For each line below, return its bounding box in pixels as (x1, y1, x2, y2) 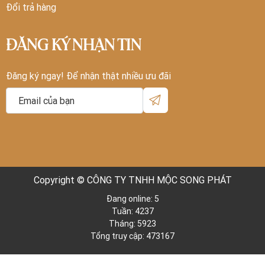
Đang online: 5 (106, 193, 159, 204)
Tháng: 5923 (109, 218, 156, 229)
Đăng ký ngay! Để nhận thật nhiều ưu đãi (6, 69, 171, 82)
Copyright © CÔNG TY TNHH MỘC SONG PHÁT (33, 173, 232, 186)
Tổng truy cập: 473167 (91, 230, 174, 241)
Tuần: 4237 (111, 205, 154, 216)
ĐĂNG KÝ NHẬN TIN (6, 38, 141, 53)
